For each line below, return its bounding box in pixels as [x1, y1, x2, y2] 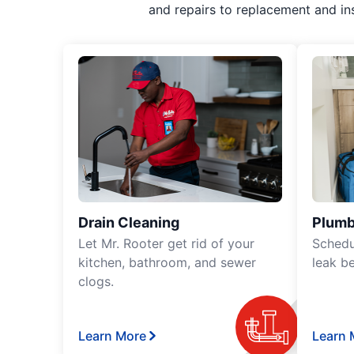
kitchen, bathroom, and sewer [78, 254, 256, 270]
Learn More [78, 328, 146, 344]
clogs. [78, 273, 114, 289]
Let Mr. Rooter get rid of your [78, 235, 254, 251]
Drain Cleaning [78, 214, 179, 231]
